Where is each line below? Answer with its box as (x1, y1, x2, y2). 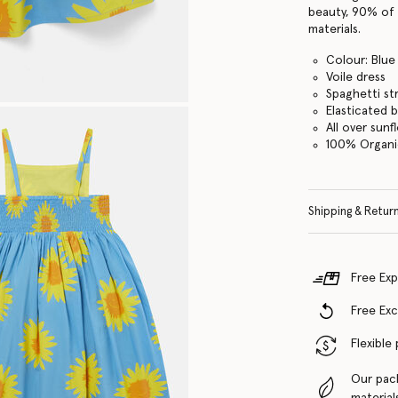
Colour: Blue (326, 53, 396, 67)
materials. (308, 22, 362, 36)
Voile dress (326, 70, 386, 84)
